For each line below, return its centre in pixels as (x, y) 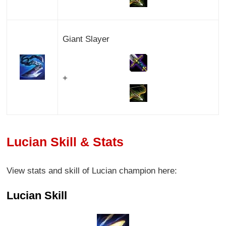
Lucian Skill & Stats (65, 142)
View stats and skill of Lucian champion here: (92, 171)
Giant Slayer (86, 39)
